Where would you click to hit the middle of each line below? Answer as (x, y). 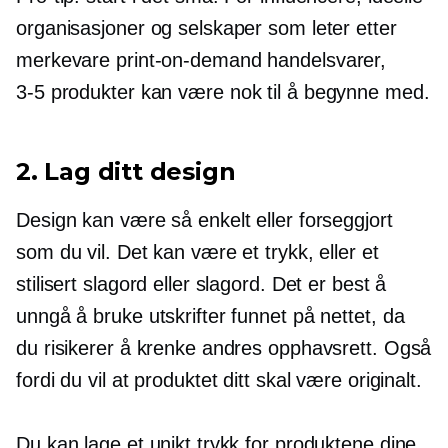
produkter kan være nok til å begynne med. (237, 92)
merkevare (66, 60)
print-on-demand (189, 60)
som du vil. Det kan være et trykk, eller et (197, 252)
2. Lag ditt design (126, 172)
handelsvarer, (324, 60)
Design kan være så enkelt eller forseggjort (204, 220)
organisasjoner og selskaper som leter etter (206, 28)
